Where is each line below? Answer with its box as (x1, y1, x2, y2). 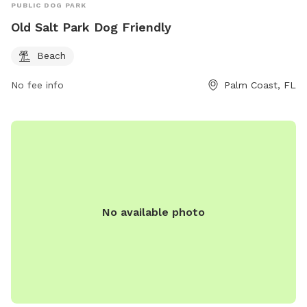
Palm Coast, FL (224, 79, 296, 91)
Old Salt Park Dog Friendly (11, 20, 171, 35)
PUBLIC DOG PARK (11, 1, 86, 10)
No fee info (11, 79, 64, 91)
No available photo (102, 205, 205, 219)
